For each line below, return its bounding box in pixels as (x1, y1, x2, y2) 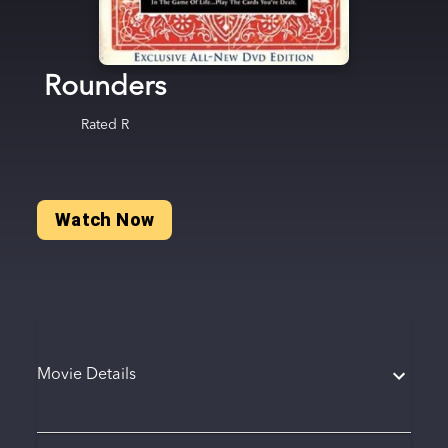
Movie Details (36, 367, 136, 384)
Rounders (43, 73, 166, 102)
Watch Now (54, 209, 155, 231)
